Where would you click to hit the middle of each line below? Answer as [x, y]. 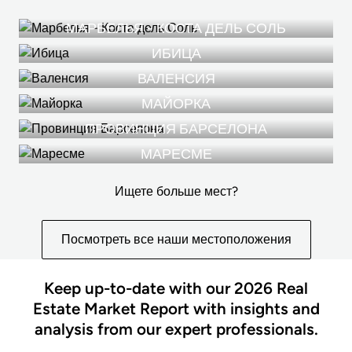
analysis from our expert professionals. [176, 329]
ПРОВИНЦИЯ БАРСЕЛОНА [176, 129]
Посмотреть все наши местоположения [176, 239]
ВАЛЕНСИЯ [176, 79]
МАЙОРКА [176, 104]
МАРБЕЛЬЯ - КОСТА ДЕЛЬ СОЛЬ [176, 28]
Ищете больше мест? [176, 191]
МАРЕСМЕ [176, 154]
